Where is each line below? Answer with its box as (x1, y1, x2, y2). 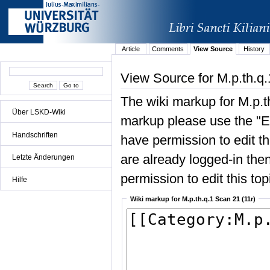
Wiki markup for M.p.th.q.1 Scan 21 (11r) (130, 195, 256, 202)
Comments (152, 45, 184, 53)
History (243, 45, 265, 53)
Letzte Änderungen (12, 152, 75, 162)
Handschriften (12, 130, 58, 139)
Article (121, 45, 140, 53)
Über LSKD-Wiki (12, 108, 66, 117)
